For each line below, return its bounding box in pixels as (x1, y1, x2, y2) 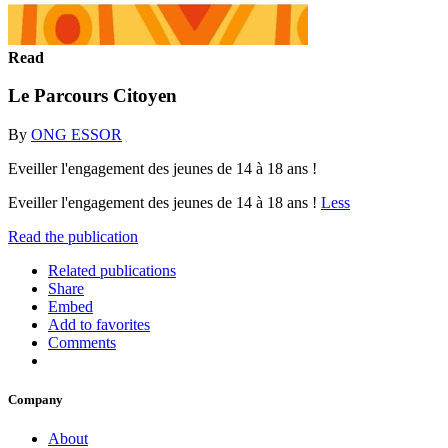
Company (8, 392, 63, 408)
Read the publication (8, 227, 138, 245)
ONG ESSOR (31, 125, 122, 143)
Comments (48, 333, 116, 351)
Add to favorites (48, 315, 150, 333)
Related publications (48, 261, 176, 279)
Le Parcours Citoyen (8, 85, 177, 107)
